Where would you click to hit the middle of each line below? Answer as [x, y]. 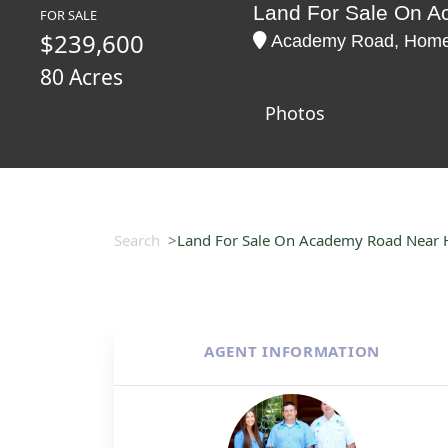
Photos [295, 113]
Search [137, 240]
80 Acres [81, 77]
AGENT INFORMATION [292, 351]
